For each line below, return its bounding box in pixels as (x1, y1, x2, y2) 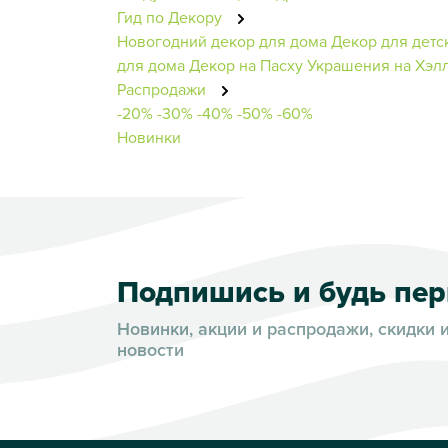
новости (117, 336, 184, 362)
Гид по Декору (117, 5, 226, 28)
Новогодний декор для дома (117, 29, 327, 52)
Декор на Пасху (189, 53, 303, 76)
